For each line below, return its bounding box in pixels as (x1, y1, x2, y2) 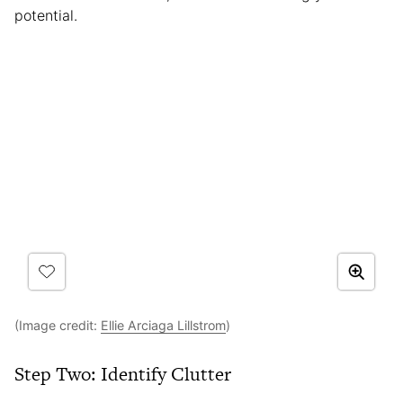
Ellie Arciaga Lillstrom (101, 317, 226, 333)
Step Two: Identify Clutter (14, 360, 231, 387)
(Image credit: (14, 317, 101, 333)
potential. (14, 5, 77, 24)
